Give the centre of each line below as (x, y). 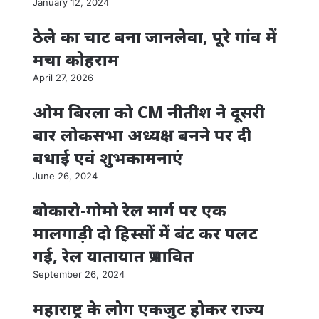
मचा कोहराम (76, 59)
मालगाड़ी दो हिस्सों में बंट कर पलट (145, 233)
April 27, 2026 (63, 78)
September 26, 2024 (79, 274)
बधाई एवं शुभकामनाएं (108, 157)
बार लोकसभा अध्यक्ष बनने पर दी (142, 135)
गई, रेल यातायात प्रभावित (113, 256)
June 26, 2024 (65, 176)
